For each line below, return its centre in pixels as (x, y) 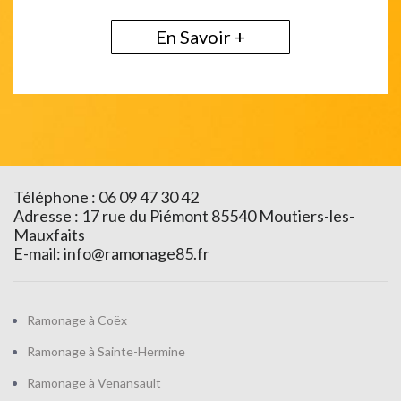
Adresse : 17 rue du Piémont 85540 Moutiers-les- (184, 216)
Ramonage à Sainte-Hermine (106, 351)
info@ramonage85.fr (137, 253)
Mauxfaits (49, 235)
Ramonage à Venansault (94, 383)
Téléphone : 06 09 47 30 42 (106, 197)
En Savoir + (200, 37)
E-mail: (38, 253)
